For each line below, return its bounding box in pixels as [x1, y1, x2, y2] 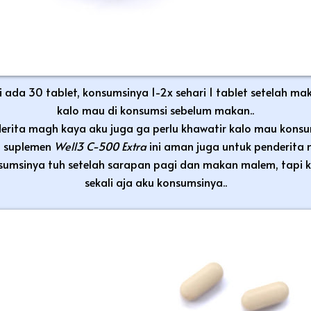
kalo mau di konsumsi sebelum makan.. [57, 101, 254, 117]
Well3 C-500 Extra [53, 137, 149, 153]
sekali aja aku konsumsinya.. [84, 174, 227, 190]
